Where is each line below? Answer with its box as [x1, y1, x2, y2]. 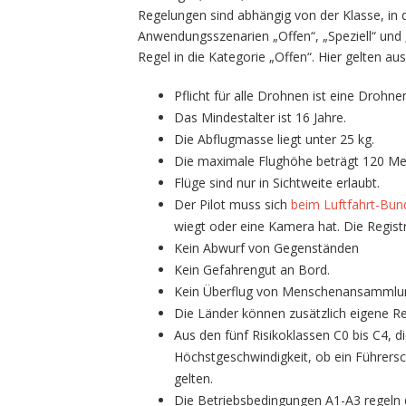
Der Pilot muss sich [174, 195, 291, 213]
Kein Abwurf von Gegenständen [174, 238, 359, 256]
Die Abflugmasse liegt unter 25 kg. [174, 130, 374, 148]
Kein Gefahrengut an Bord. [174, 260, 330, 278]
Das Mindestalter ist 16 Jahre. [174, 108, 346, 126]
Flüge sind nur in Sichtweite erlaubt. [174, 173, 383, 191]
